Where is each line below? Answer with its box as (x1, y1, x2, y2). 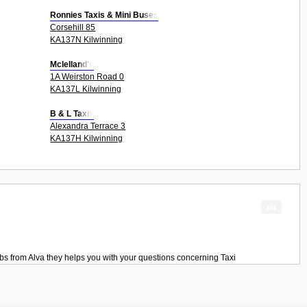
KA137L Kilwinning (50, 84, 122, 94)
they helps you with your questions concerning (45, 252, 221, 262)
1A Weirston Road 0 (50, 71, 125, 82)
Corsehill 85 (50, 22, 96, 32)
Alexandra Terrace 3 (50, 121, 126, 131)
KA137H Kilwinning (50, 133, 123, 143)
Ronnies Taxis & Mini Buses (50, 10, 159, 20)
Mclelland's (50, 59, 95, 69)
